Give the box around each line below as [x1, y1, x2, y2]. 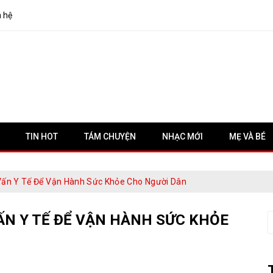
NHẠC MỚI [162, 132, 203, 141]
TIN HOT [26, 132, 58, 141]
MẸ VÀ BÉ [229, 132, 266, 141]
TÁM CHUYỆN [84, 132, 136, 141]
